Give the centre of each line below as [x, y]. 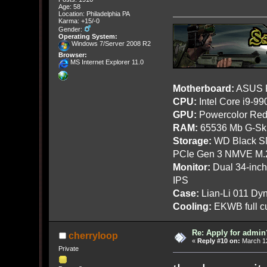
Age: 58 [69, 7]
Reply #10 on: [219, 241]
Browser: [72, 55]
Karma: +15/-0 [79, 21]
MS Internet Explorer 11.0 [106, 62]
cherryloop [93, 235]
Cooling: [192, 207]
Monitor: [191, 167]
